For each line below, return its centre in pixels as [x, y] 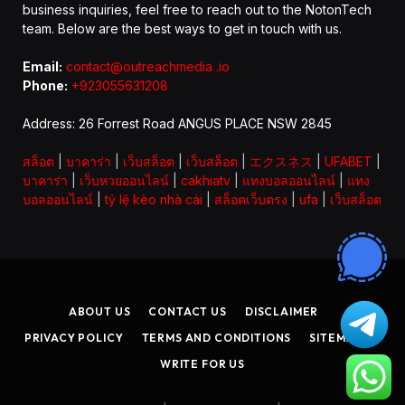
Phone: [45, 86]
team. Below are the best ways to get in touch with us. [182, 29]
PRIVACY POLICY [74, 338]
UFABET [348, 162]
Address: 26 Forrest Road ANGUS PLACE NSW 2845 [177, 124]
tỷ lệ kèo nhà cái [154, 200]
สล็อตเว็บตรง [251, 200]
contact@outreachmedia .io [148, 67]
